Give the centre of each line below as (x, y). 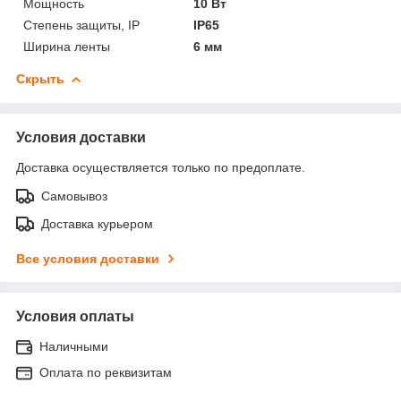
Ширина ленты (67, 46)
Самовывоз (74, 196)
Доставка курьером (97, 223)
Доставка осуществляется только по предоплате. (161, 167)
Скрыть (40, 78)
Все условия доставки (88, 258)
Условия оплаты (75, 316)
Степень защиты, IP (81, 25)
